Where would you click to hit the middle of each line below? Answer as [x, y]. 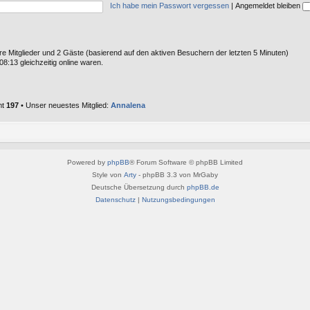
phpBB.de [203, 187]
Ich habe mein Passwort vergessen [170, 6]
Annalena [128, 105]
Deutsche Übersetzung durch [139, 187]
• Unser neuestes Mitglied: [65, 105]
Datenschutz [115, 199]
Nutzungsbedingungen [178, 199]
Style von [108, 174]
